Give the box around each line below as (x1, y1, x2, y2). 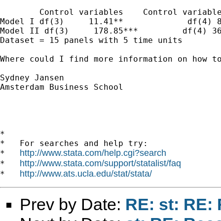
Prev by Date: (20, 194, 125, 214)
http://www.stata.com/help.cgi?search (20, 147, 166, 158)
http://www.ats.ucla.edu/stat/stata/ (20, 168, 152, 179)
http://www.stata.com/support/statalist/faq (20, 158, 181, 168)
